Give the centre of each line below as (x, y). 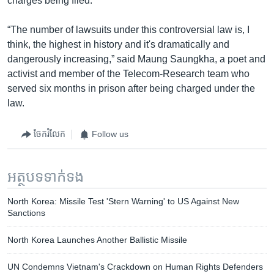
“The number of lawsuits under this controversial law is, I (128, 29)
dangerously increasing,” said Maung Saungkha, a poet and (136, 59)
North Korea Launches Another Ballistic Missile (97, 239)
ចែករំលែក (50, 134)
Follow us (110, 134)
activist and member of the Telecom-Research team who (128, 73)
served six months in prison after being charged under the (131, 88)
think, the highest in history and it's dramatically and (118, 44)
